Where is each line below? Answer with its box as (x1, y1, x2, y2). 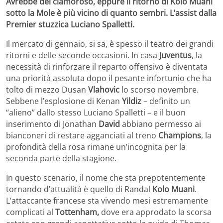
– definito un (141, 95, 190, 107)
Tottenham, (55, 206, 99, 218)
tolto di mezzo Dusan (6, 84, 88, 95)
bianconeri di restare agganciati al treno (6, 129, 158, 141)
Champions (158, 129, 201, 141)
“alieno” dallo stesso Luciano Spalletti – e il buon (6, 107, 186, 118)
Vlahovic (88, 84, 119, 95)
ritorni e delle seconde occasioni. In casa (6, 49, 159, 61)
